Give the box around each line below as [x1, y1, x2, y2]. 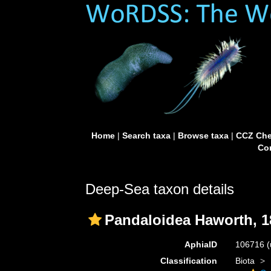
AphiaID [184, 240, 217, 249]
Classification [160, 256, 217, 266]
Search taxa [122, 131, 171, 140]
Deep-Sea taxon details [85, 181, 234, 197]
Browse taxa [177, 131, 229, 140]
